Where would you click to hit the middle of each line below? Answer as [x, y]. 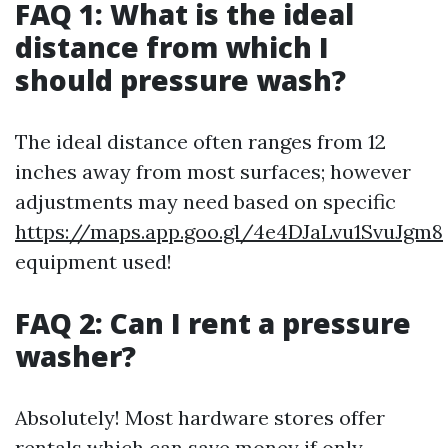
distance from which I [172, 47]
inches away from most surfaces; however [213, 171]
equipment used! [93, 261]
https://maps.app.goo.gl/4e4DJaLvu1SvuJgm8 [229, 231]
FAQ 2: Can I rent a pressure [213, 323]
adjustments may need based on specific [205, 201]
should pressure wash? [180, 80]
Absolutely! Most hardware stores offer [200, 417]
